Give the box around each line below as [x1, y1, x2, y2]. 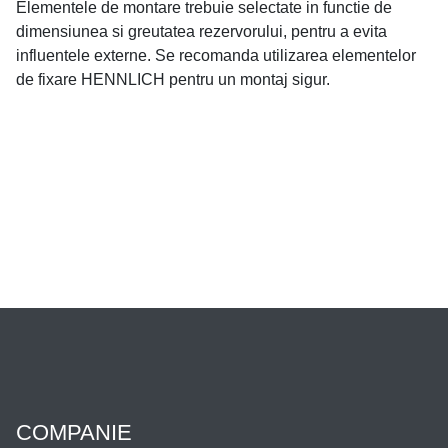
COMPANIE [16, 420, 132, 446]
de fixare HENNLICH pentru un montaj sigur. [16, 71, 330, 89]
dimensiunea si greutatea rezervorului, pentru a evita [16, 23, 387, 41]
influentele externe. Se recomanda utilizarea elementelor [16, 47, 416, 65]
